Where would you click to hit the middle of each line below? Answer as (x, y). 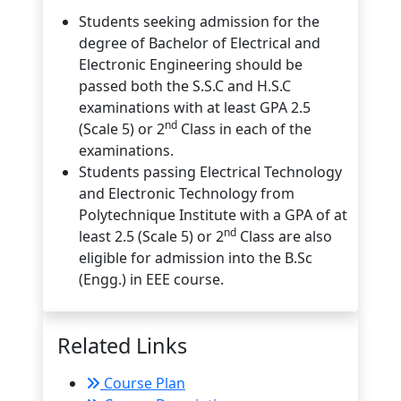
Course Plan (143, 383)
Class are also (284, 236)
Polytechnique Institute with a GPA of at (213, 215)
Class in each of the (244, 129)
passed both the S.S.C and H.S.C (185, 86)
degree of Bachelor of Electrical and (200, 43)
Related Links (122, 346)
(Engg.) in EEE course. (151, 279)
